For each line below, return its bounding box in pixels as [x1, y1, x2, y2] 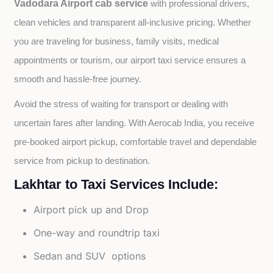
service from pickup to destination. [14, 156, 151, 166]
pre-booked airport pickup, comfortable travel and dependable [14, 137, 257, 147]
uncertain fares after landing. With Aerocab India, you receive [14, 118, 255, 128]
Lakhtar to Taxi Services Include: [14, 177, 219, 192]
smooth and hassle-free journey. [14, 74, 142, 84]
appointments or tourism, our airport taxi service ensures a [14, 55, 246, 65]
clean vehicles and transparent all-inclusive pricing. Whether [14, 18, 252, 27]
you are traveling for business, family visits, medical [14, 37, 219, 46]
